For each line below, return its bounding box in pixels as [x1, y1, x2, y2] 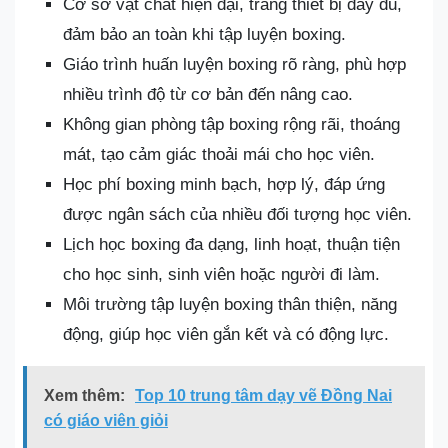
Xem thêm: [44, 387, 125, 404]
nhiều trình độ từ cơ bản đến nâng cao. [63, 85, 353, 104]
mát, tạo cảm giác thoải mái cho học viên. [63, 145, 375, 164]
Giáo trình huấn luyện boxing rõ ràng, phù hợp [63, 55, 406, 74]
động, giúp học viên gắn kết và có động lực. [63, 325, 389, 344]
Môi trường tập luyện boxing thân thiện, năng [63, 295, 397, 314]
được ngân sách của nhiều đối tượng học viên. [63, 205, 412, 224]
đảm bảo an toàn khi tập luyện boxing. [63, 25, 346, 44]
